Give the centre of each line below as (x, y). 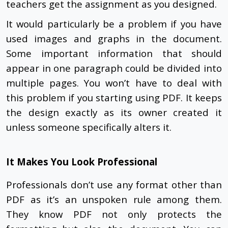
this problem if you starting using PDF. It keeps (114, 98)
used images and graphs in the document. (114, 39)
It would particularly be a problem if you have (114, 24)
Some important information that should (114, 53)
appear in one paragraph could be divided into (114, 68)
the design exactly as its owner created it (114, 112)
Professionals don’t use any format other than (114, 185)
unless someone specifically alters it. (89, 127)
